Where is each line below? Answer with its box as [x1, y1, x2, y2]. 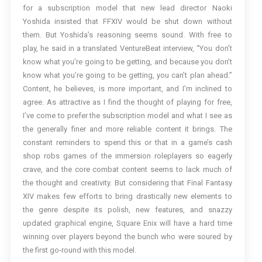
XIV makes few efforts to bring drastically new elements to [22, 192, 232, 201]
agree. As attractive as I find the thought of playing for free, [22, 98, 232, 106]
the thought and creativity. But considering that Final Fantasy [22, 178, 232, 187]
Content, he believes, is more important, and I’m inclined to [22, 84, 232, 93]
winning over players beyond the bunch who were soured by [22, 232, 232, 241]
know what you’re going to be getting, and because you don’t [22, 57, 232, 66]
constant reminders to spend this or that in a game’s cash [22, 138, 232, 147]
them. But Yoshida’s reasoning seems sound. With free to [22, 30, 232, 39]
